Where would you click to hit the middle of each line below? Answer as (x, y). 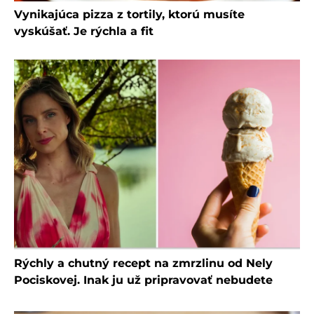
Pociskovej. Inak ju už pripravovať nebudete (143, 280)
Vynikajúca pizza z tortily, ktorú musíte (129, 15)
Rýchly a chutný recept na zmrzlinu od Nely (143, 264)
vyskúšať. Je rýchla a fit (84, 32)
